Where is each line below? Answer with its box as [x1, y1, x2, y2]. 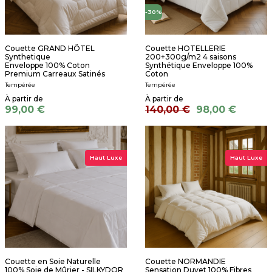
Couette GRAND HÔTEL [5, 44, 95, 53]
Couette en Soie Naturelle [5, 257, 101, 267]
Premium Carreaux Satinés [5, 69, 105, 79]
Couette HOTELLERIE [145, 44, 226, 53]
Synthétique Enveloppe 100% [145, 61, 253, 70]
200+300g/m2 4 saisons [145, 52, 236, 62]
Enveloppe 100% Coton [5, 61, 90, 70]
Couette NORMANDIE [145, 257, 226, 267]
